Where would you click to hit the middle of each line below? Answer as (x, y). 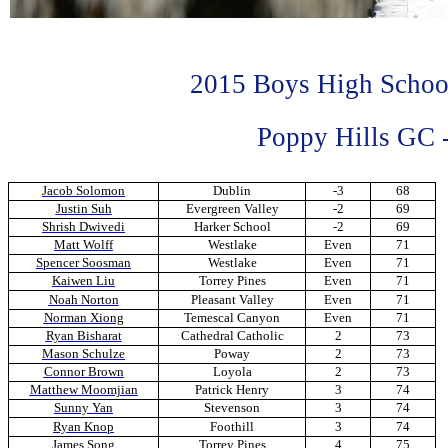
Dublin (232, 191)
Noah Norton (83, 300)
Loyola (232, 372)
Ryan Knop (83, 427)
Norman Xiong (83, 318)
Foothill (232, 427)
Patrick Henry (232, 390)
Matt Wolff (83, 245)
